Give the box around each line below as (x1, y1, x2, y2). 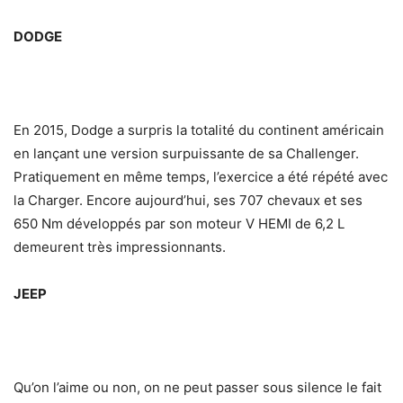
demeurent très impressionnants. (13, 238, 226, 256)
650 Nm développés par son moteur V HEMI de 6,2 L (13, 215, 345, 233)
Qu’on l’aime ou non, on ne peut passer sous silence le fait (13, 379, 381, 397)
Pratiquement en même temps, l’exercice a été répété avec (13, 168, 388, 186)
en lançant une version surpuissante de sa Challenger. (13, 145, 359, 163)
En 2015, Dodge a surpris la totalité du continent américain (13, 121, 384, 139)
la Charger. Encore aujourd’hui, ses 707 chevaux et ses (13, 192, 363, 210)
